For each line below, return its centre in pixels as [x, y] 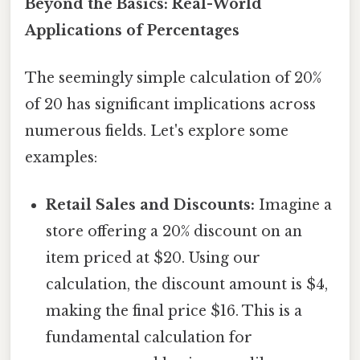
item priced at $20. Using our [153, 258]
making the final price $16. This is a [174, 311]
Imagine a [294, 205]
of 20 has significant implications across [170, 104]
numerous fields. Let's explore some [157, 131]
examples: [61, 157]
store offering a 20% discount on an [174, 232]
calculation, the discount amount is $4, [187, 285]
